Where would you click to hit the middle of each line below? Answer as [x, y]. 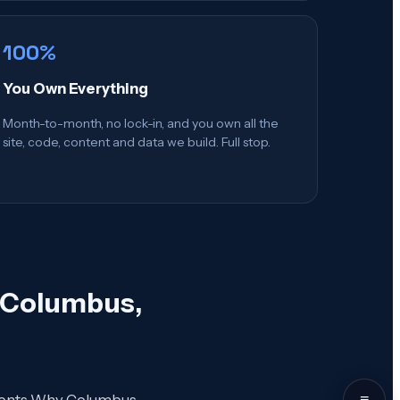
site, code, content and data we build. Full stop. [137, 142]
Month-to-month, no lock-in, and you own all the [141, 124]
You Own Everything [75, 88]
